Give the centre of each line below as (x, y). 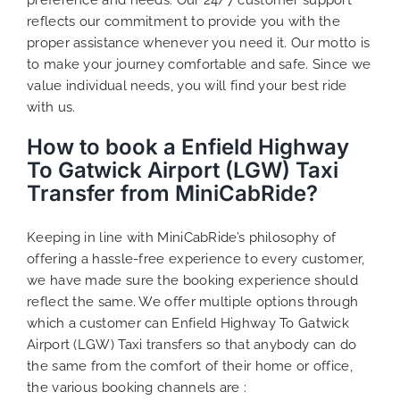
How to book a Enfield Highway (188, 146)
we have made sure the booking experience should (193, 280)
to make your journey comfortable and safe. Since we (199, 64)
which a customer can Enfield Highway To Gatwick (188, 323)
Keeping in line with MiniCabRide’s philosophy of (182, 237)
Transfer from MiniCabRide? (172, 193)
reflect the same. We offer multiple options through (193, 301)
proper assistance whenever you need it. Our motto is (199, 42)
